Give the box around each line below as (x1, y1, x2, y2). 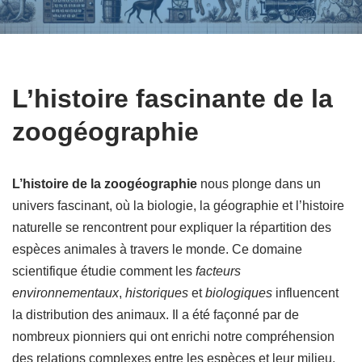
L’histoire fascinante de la (12, 84, 333, 113)
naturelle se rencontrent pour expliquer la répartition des (12, 221, 331, 234)
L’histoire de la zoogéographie (12, 177, 197, 191)
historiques (125, 286, 188, 300)
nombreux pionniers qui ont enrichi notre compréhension (12, 330, 335, 343)
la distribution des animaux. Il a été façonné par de (12, 308, 299, 322)
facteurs (196, 264, 241, 278)
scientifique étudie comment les (12, 264, 196, 278)
